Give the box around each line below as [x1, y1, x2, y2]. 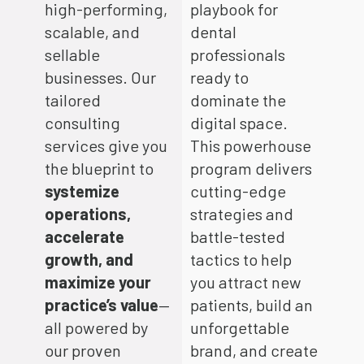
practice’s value [44, 294, 158, 314]
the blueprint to [44, 158, 154, 178]
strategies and [190, 203, 293, 223]
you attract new [190, 271, 301, 292]
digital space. [190, 112, 288, 132]
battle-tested [190, 226, 285, 246]
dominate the [190, 89, 286, 110]
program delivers [190, 158, 312, 178]
